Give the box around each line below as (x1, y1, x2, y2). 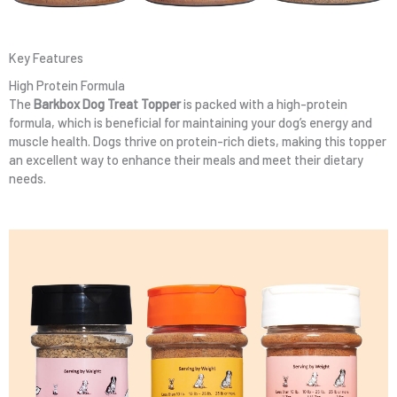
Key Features (9, 50, 83, 66)
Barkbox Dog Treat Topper (34, 96, 181, 113)
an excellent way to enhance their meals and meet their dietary (9, 152, 363, 168)
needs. (9, 170, 46, 187)
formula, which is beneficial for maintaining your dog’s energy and (9, 114, 372, 131)
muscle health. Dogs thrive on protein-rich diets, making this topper (9, 133, 386, 150)
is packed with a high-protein (181, 96, 347, 113)
